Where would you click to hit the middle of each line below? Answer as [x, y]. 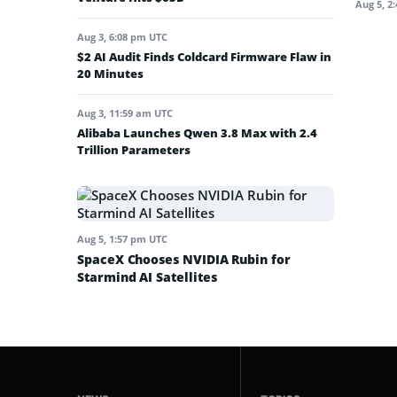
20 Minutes [110, 73]
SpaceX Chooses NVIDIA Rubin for [184, 259]
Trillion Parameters [134, 149]
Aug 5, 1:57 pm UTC [122, 238]
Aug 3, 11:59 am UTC [125, 113]
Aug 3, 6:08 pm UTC [122, 36]
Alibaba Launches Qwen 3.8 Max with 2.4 [197, 132]
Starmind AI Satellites [147, 276]
